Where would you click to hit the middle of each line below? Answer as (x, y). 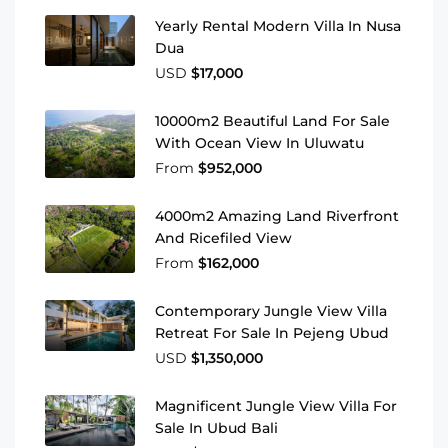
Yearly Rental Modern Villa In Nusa (278, 26)
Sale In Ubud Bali (216, 428)
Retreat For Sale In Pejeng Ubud (272, 333)
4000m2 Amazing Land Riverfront (277, 216)
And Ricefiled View (223, 238)
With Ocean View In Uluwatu (259, 143)
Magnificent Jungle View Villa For (276, 406)
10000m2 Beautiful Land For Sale (272, 121)
